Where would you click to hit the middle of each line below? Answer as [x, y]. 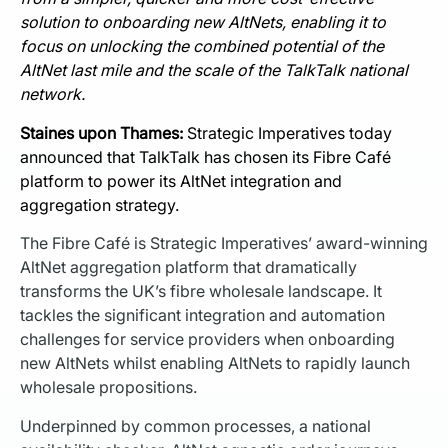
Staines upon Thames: [101, 132]
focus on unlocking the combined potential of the [202, 46]
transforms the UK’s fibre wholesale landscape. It [201, 291]
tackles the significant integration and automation [202, 315]
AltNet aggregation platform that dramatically [188, 267]
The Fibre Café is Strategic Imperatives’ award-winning [224, 243]
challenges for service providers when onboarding [207, 339]
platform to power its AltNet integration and [181, 180]
